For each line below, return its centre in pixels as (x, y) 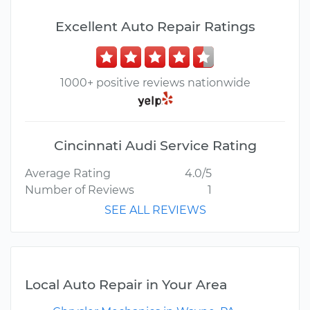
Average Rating (68, 174)
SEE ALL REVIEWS (155, 210)
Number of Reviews (80, 190)
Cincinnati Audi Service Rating (155, 146)
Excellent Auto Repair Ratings (155, 26)
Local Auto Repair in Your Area (126, 285)
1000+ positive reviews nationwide (155, 83)
